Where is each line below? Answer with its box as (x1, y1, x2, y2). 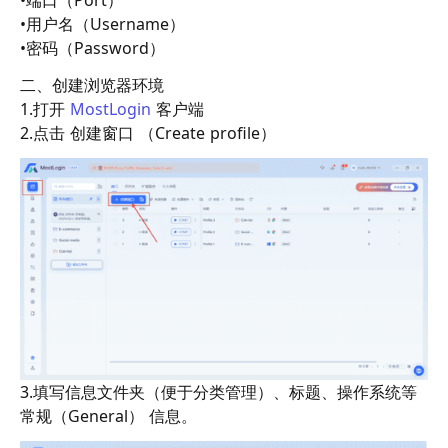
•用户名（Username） (20, 14, 185, 35)
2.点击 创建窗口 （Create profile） (20, 122, 276, 143)
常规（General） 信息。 (20, 405, 197, 426)
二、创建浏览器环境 (20, 74, 164, 95)
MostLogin (70, 98, 151, 119)
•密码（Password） (20, 38, 165, 59)
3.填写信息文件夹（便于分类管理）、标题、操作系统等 (20, 381, 417, 402)
